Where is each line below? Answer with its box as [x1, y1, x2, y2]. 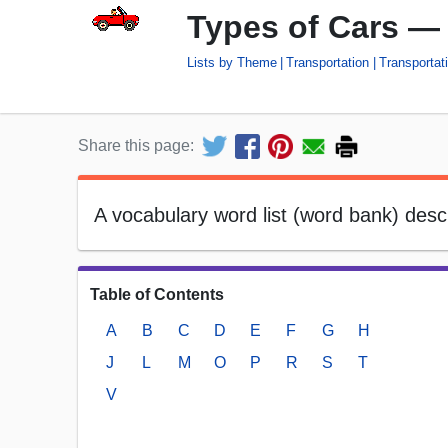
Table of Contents [90, 286, 224, 304]
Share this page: [78, 137, 194, 155]
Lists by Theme [187, 54, 277, 70]
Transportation [286, 54, 370, 70]
